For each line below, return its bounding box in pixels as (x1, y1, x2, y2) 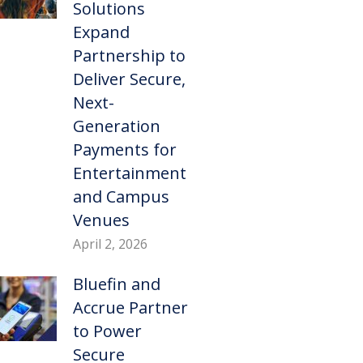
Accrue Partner (72, 297, 188, 319)
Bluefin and (72, 273, 160, 296)
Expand (72, 21, 130, 44)
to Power (72, 320, 142, 343)
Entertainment (72, 162, 186, 185)
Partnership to (72, 45, 186, 67)
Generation (72, 115, 160, 138)
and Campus (72, 186, 169, 208)
